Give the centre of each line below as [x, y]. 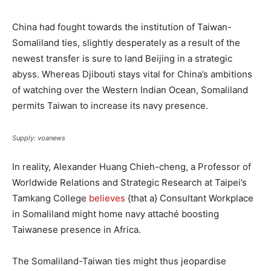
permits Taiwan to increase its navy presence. [110, 105]
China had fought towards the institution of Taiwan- [122, 27]
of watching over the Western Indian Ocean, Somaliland [130, 90]
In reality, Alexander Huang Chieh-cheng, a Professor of [132, 166]
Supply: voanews [39, 138]
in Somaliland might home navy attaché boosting [116, 214]
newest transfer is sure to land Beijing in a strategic [122, 58]
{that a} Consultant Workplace [189, 198]
